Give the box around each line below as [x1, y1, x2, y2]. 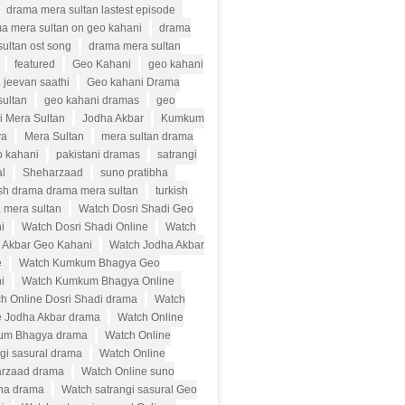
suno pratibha [100, 166, 168, 179]
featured [14, 58, 55, 71]
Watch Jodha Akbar [109, 239, 204, 251]
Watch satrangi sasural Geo [61, 383, 197, 396]
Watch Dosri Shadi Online [22, 221, 148, 233]
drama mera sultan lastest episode [6, 4, 175, 16]
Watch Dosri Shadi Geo [79, 202, 193, 215]
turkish [155, 184, 188, 197]
